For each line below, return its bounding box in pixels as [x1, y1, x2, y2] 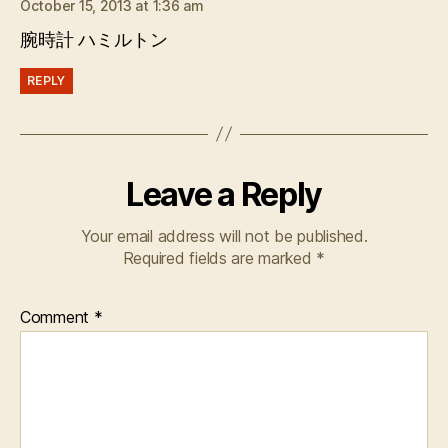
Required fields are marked [122, 247, 317, 268]
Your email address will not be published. [80, 225, 368, 246]
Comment [20, 306, 94, 327]
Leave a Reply [126, 174, 322, 214]
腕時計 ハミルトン [20, 28, 168, 52]
